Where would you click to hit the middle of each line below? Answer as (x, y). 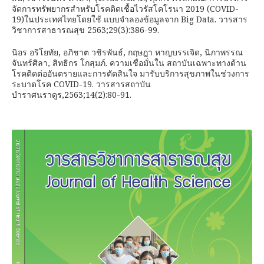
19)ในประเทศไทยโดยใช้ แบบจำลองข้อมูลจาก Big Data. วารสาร (130, 19)
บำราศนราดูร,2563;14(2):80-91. (72, 95)
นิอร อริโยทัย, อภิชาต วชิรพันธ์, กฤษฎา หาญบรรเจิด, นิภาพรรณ (127, 52)
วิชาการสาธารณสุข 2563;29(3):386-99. (85, 30)
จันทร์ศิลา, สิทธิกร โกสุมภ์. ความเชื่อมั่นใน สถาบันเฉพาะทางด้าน (129, 63)
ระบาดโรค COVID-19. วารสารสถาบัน (81, 84)
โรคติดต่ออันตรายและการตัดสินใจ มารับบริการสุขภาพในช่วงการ (131, 73)
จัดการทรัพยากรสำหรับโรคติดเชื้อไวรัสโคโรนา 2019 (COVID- (125, 9)
